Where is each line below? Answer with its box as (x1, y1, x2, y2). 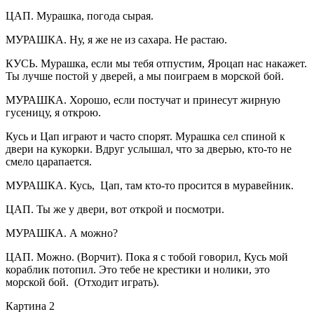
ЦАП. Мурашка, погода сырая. (6, 9, 153, 22)
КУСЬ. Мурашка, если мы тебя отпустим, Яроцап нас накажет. (6, 57, 307, 69)
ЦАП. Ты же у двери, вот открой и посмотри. (6, 203, 224, 215)
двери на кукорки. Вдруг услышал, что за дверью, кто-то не (6, 142, 292, 155)
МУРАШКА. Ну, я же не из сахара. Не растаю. (6, 33, 227, 46)
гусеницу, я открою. (6, 106, 101, 118)
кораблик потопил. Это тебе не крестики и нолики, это (6, 263, 270, 275)
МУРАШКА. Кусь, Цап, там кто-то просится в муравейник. (6, 179, 294, 191)
